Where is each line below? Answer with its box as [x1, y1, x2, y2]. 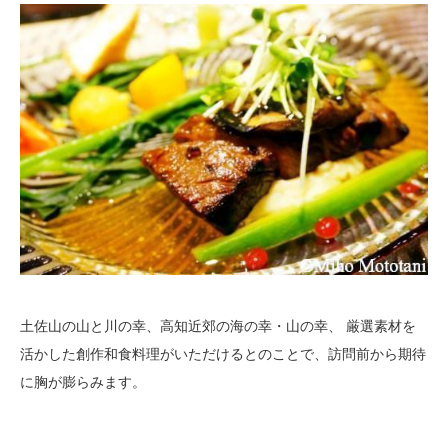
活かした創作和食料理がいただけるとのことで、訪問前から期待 [20, 345, 426, 362]
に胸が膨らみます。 [20, 373, 146, 390]
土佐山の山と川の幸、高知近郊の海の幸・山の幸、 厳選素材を [20, 317, 416, 334]
